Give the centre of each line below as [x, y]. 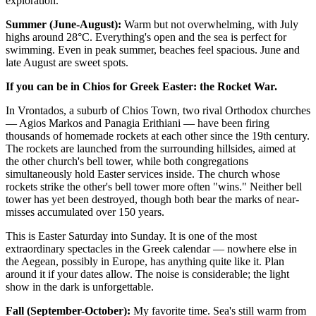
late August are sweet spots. [67, 62]
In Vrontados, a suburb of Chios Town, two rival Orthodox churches [158, 110]
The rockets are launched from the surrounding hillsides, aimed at [151, 148]
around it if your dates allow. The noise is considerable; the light [147, 274]
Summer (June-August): [63, 24]
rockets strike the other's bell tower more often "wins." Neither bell [154, 186]
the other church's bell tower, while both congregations [127, 161]
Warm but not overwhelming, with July [210, 24]
